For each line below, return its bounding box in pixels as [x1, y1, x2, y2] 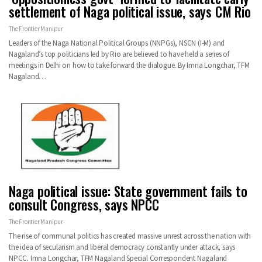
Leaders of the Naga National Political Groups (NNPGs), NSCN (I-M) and [9, 37, 225, 48]
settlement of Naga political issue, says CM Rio [9, 1, 251, 22]
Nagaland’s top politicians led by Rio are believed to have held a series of [9, 49, 229, 59]
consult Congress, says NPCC [9, 195, 159, 215]
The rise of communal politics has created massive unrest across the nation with [9, 231, 251, 242]
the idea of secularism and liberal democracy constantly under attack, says [9, 242, 236, 253]
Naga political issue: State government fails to [9, 181, 247, 202]
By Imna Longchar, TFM [178, 60, 250, 70]
